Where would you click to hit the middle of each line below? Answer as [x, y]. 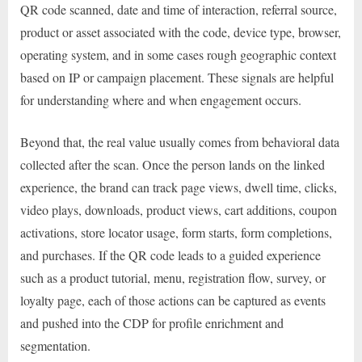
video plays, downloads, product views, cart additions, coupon [179, 210]
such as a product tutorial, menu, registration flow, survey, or [173, 278]
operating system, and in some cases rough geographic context [178, 55]
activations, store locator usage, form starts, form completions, [176, 233]
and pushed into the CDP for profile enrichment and [152, 323]
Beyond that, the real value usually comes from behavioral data [180, 142]
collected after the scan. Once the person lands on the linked [173, 165]
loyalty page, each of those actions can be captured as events [173, 301]
